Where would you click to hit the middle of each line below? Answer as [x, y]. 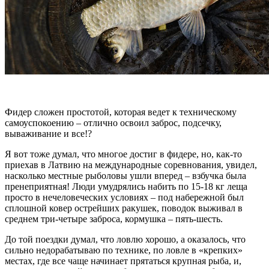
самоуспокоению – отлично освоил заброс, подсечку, [113, 122]
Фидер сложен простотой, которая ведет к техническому [121, 112]
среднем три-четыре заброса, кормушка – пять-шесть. [114, 219]
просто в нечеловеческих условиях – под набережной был [124, 197]
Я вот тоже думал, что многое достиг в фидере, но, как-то [123, 154]
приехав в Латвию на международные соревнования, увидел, [131, 165]
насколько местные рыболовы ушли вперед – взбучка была [125, 175]
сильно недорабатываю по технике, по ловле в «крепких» [124, 250]
